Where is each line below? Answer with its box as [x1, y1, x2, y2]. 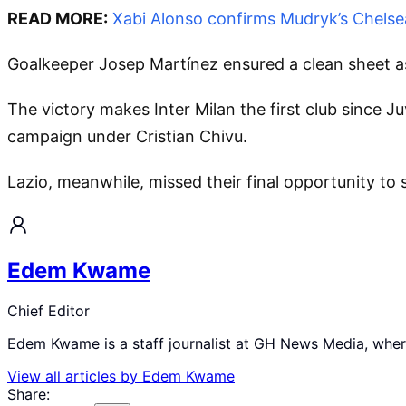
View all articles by [7, 366, 142, 385]
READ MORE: [7, 8, 108, 28]
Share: [7, 384, 50, 403]
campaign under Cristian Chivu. [7, 126, 247, 146]
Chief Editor [7, 301, 90, 320]
